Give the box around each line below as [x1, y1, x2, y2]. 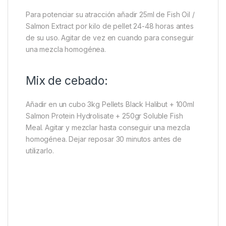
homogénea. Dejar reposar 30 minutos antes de [26, 135, 182, 144]
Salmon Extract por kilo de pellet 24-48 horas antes [26, 22, 194, 31]
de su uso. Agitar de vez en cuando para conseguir [26, 33, 194, 42]
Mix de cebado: [26, 74, 108, 88]
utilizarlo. [26, 146, 54, 155]
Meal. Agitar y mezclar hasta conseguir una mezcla [26, 123, 191, 132]
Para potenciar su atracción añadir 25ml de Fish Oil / [26, 10, 195, 19]
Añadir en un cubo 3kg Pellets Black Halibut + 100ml [26, 100, 194, 109]
